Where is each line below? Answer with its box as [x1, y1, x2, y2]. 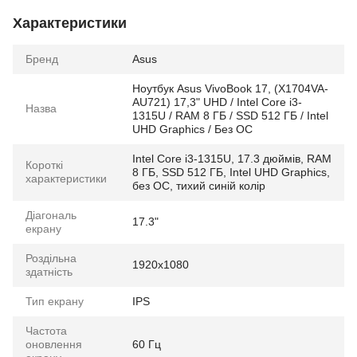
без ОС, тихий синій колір [132, 178, 265, 192]
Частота [25, 324, 67, 337]
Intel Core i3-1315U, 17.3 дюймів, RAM [132, 151, 331, 165]
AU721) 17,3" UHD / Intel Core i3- [132, 95, 302, 108]
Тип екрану [25, 294, 84, 308]
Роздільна [25, 251, 76, 265]
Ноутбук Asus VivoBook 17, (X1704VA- [132, 81, 328, 95]
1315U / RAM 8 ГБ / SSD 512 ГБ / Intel [132, 108, 328, 122]
